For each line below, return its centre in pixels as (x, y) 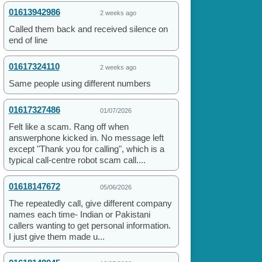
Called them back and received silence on (88, 29)
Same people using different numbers (80, 84)
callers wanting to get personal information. (89, 226)
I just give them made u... (56, 237)
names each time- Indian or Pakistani (79, 215)
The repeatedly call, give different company (90, 204)
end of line (28, 40)
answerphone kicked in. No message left (86, 138)
